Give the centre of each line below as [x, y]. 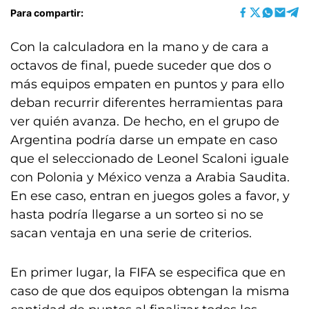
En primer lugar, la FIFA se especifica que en [148, 272]
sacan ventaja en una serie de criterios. [131, 233]
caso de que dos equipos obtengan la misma [150, 291]
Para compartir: [47, 12]
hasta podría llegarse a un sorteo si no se [137, 215]
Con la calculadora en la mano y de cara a [140, 47]
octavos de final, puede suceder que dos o [141, 66]
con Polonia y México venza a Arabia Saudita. [150, 177]
